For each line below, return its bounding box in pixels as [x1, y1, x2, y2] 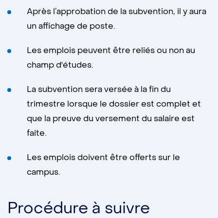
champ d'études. [27, 60, 93, 71]
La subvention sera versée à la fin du [27, 84, 171, 95]
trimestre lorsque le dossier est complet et [27, 99, 201, 109]
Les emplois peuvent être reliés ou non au [27, 45, 195, 56]
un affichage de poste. [27, 21, 115, 32]
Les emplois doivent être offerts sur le [27, 152, 180, 163]
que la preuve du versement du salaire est [27, 113, 195, 124]
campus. [27, 167, 60, 178]
